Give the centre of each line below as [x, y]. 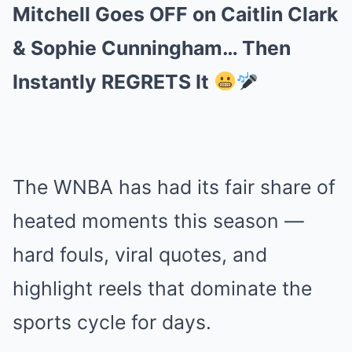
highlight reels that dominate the [162, 288]
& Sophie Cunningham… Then [152, 48]
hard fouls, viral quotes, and [140, 255]
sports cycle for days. [112, 322]
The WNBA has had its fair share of [174, 187]
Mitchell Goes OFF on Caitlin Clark [175, 14]
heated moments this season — [158, 221]
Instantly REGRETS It [113, 82]
